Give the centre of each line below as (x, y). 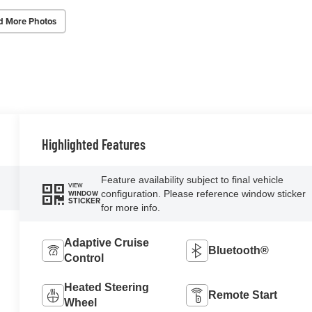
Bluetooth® (238, 250)
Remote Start (242, 295)
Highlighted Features (94, 144)
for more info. (130, 207)
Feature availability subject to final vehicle (192, 179)
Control (84, 258)
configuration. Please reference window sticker (203, 193)
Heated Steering (107, 287)
